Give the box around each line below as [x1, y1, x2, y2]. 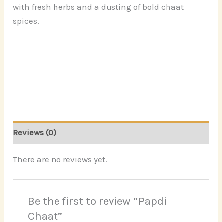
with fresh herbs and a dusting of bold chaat [13, 1, 184, 12]
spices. [13, 15, 40, 26]
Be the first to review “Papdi [27, 194, 166, 208]
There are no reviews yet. [13, 154, 108, 164]
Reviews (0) [13, 127, 56, 138]
